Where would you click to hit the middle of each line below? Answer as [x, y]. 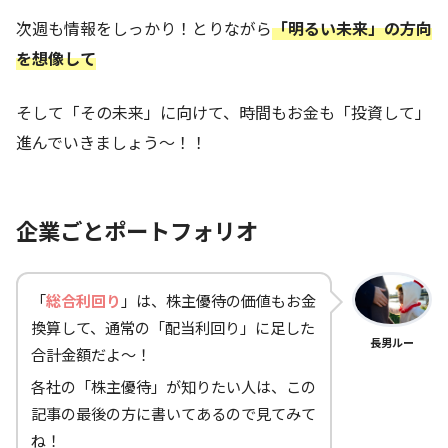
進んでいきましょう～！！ [111, 141]
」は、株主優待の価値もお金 [218, 299]
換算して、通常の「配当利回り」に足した [173, 326]
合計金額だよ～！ [91, 353]
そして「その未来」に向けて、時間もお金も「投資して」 [223, 111]
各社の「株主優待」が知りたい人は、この [173, 385]
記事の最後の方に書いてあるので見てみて [173, 412]
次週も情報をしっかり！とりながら [144, 27]
